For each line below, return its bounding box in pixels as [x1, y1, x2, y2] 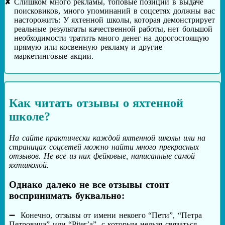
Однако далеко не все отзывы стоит [9, 179, 170, 190]
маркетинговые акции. [14, 52, 93, 61]
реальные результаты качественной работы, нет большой [14, 25, 213, 34]
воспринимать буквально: [9, 190, 125, 201]
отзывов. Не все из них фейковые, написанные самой [9, 152, 195, 161]
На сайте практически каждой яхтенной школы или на [9, 134, 206, 143]
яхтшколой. [9, 161, 49, 170]
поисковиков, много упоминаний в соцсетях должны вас [14, 7, 215, 16]
